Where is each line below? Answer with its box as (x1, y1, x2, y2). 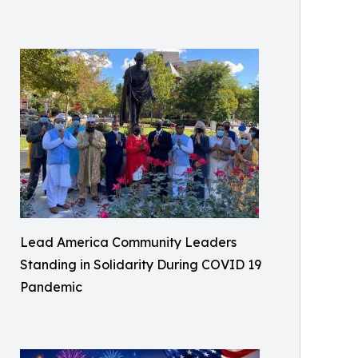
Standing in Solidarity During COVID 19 (20, 257, 261, 272)
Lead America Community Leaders (20, 234, 237, 250)
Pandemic (20, 279, 82, 295)
